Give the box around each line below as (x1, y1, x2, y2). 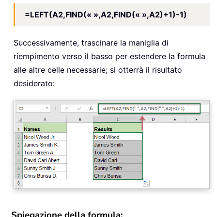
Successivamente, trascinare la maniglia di (14, 38, 169, 48)
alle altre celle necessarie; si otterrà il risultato (14, 65, 182, 75)
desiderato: (14, 78, 55, 89)
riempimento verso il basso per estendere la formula (14, 51, 205, 62)
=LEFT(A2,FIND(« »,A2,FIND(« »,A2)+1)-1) (25, 10, 187, 20)
